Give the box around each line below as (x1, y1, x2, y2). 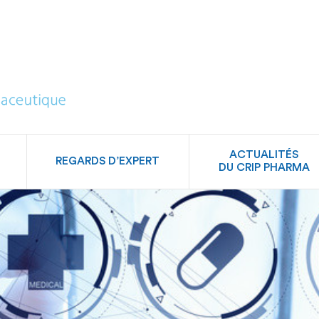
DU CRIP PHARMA (218, 162, 310, 173)
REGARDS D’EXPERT (56, 156, 160, 167)
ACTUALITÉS (229, 150, 299, 160)
